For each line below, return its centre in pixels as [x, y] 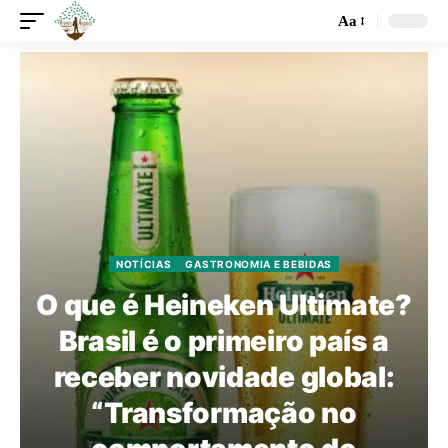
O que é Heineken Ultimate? [224, 305]
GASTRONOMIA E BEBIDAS [259, 264]
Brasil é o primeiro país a [224, 341]
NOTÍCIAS [143, 264]
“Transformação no [224, 413]
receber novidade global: [224, 377]
